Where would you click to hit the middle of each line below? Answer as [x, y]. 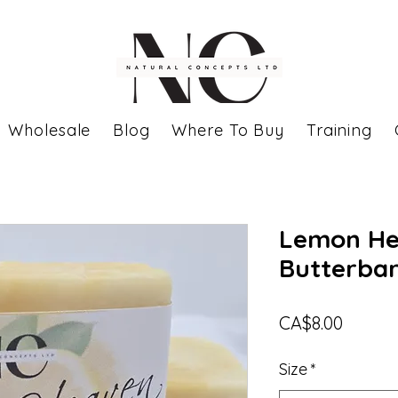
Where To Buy [228, 130]
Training [339, 130]
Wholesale [50, 130]
